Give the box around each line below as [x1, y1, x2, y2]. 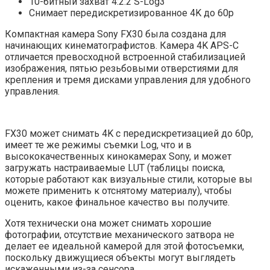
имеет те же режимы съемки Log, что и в [5, 139, 192, 151]
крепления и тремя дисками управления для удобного [5, 74, 251, 86]
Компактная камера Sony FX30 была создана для [5, 28, 226, 40]
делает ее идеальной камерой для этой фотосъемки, [5, 240, 244, 253]
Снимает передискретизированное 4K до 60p [29, 7, 234, 19]
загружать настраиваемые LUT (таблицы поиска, [5, 162, 225, 174]
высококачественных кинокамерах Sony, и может [5, 151, 231, 163]
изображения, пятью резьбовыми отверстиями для [5, 63, 238, 75]
